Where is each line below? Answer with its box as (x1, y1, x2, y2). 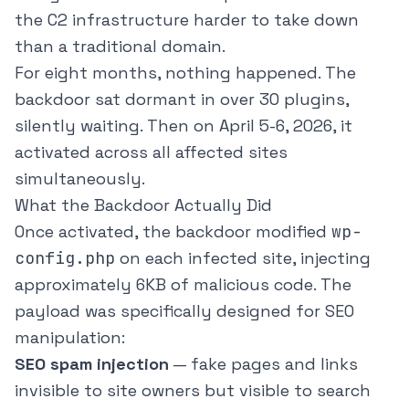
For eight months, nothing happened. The (15, 62, 356, 84)
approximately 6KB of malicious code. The (15, 274, 351, 296)
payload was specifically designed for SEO (15, 300, 354, 322)
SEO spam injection (15, 353, 169, 375)
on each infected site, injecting (115, 247, 371, 269)
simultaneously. (15, 168, 145, 190)
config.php (15, 247, 115, 269)
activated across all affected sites (15, 142, 288, 163)
